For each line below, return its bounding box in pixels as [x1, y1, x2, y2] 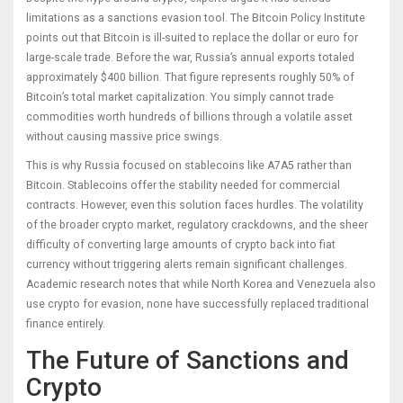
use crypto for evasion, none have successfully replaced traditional [26, 298, 369, 311]
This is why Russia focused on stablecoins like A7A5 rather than [26, 159, 352, 173]
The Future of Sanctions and [26, 345, 349, 376]
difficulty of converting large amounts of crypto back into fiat [26, 238, 336, 252]
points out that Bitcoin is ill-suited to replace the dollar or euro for [26, 31, 358, 45]
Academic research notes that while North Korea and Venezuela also [26, 278, 376, 291]
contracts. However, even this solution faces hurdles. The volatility [26, 199, 363, 212]
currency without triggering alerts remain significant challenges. [26, 258, 347, 272]
